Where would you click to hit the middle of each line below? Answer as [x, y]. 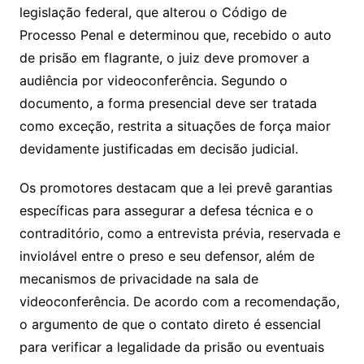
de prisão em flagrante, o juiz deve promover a [164, 58]
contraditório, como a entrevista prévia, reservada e [180, 234]
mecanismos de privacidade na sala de [139, 279]
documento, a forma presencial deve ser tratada [168, 104]
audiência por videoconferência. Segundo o [153, 81]
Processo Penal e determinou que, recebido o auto [175, 35]
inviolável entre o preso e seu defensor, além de [167, 256]
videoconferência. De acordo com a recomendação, [179, 302]
